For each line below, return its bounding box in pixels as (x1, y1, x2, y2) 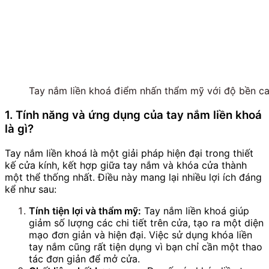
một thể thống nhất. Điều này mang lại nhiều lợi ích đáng (5, 171, 262, 183)
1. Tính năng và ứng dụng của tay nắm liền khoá (5, 108, 262, 122)
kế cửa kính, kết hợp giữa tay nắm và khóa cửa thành (5, 159, 247, 171)
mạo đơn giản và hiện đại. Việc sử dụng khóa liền (29, 228, 252, 241)
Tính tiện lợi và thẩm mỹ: (29, 204, 141, 217)
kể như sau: (5, 183, 56, 195)
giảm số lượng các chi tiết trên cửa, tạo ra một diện (29, 216, 264, 229)
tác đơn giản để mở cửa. (29, 252, 140, 265)
